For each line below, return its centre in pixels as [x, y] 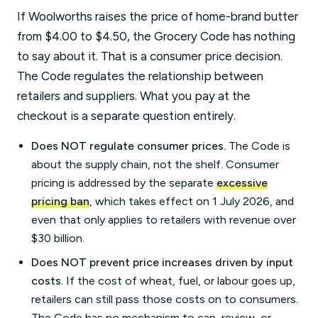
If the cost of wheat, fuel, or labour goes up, [179, 281]
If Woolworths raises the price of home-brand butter [158, 16]
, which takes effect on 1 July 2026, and [192, 201]
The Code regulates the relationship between [140, 76]
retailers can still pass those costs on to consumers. [165, 299]
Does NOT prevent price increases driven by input [162, 262]
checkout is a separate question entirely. [126, 116]
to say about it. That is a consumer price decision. [150, 56]
